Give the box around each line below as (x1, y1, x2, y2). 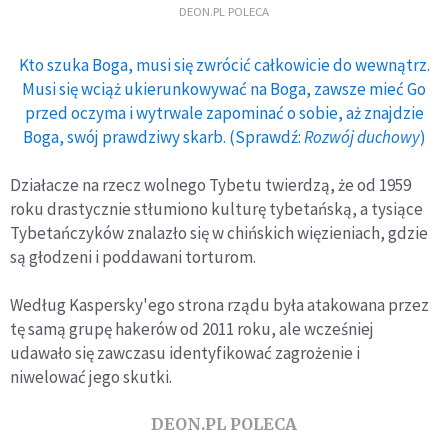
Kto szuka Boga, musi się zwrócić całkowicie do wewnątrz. (18, 53, 430, 76)
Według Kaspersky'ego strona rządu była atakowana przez (10, 293, 429, 316)
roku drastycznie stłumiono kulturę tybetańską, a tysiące (10, 197, 423, 220)
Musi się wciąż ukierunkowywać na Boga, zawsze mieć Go (22, 77, 426, 100)
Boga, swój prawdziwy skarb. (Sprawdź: (22, 125, 304, 148)
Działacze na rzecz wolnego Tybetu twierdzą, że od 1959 (10, 173, 411, 196)
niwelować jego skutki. (10, 365, 172, 388)
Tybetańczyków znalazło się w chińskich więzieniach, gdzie (10, 221, 428, 244)
